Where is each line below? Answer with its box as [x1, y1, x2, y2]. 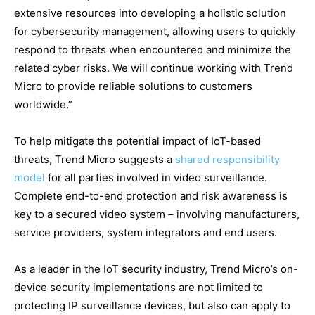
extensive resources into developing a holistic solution [14, 6, 286, 20]
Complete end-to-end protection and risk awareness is [14, 189, 288, 203]
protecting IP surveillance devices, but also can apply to [14, 299, 290, 313]
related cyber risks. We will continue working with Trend [14, 61, 293, 75]
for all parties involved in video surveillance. [45, 171, 267, 185]
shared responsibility [175, 153, 280, 167]
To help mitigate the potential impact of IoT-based [14, 134, 261, 148]
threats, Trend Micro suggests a [14, 153, 175, 167]
